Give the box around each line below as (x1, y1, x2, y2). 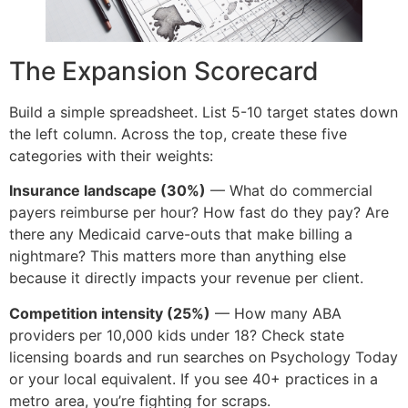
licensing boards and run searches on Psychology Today (9, 347, 398, 366)
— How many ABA (210, 303, 342, 322)
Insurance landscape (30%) (9, 181, 206, 200)
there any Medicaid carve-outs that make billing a (9, 225, 352, 244)
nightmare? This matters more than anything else (9, 247, 346, 266)
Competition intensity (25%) (9, 303, 210, 322)
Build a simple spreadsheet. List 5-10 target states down (9, 102, 398, 121)
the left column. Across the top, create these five (9, 124, 347, 143)
